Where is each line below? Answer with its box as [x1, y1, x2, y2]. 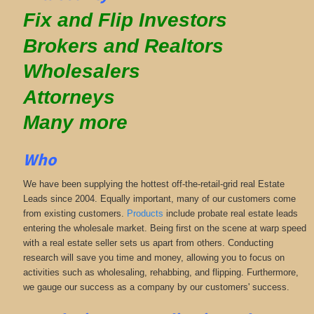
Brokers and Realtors [22, 34, 224, 57]
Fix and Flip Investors [22, 9, 227, 32]
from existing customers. [22, 207, 127, 219]
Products [126, 207, 163, 219]
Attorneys [22, 86, 121, 108]
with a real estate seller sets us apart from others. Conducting [22, 237, 273, 248]
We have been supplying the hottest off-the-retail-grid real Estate [22, 178, 285, 189]
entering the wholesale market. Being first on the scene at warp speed [22, 222, 306, 233]
